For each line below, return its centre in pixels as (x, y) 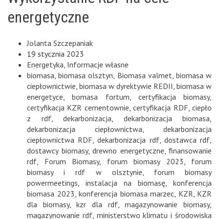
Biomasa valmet (144, 75)
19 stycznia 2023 (55, 54)
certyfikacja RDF (161, 107)
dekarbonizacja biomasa (166, 118)
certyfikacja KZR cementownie (78, 107)
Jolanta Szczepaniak (60, 43)
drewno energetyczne (128, 150)
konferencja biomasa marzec (126, 193)
